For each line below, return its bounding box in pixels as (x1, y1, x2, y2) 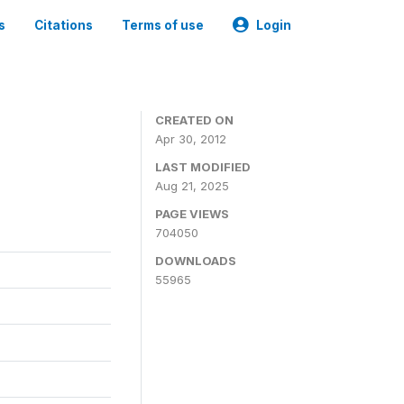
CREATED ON (155, 113, 234, 127)
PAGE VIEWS (155, 207, 229, 221)
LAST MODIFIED (155, 160, 251, 174)
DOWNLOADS (155, 253, 236, 268)
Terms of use (122, 18, 204, 32)
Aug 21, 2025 (155, 179, 229, 193)
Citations (34, 18, 93, 32)
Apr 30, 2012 (155, 132, 226, 146)
